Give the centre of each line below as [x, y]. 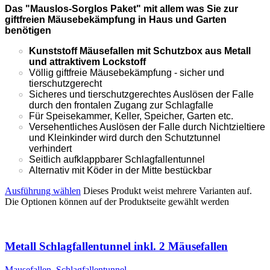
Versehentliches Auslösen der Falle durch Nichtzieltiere [147, 127]
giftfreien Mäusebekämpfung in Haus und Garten [116, 19]
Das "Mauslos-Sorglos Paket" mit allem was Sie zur [121, 8]
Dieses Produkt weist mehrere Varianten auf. [168, 190]
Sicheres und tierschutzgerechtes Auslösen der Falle [141, 94]
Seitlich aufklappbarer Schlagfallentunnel [117, 159]
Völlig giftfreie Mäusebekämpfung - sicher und [127, 72]
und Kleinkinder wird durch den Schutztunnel [125, 137]
